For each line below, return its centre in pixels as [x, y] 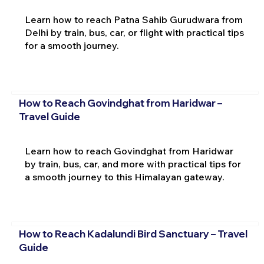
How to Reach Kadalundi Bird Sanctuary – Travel [133, 234]
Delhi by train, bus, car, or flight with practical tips [134, 33]
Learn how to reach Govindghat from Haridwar [129, 151]
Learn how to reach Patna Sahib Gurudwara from [133, 20]
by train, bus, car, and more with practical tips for [133, 164]
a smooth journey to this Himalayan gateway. [124, 176]
